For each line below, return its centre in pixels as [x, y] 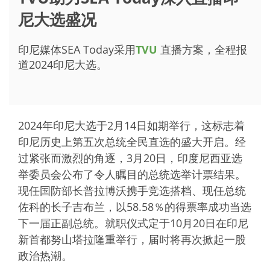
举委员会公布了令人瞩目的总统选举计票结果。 [132, 174]
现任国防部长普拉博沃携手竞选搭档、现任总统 [132, 191]
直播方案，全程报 [204, 50]
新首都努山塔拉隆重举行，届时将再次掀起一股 [132, 240]
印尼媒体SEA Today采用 [77, 50]
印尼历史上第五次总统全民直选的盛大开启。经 [132, 142]
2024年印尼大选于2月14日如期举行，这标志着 [131, 126]
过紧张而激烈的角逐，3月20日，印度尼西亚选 [130, 158]
